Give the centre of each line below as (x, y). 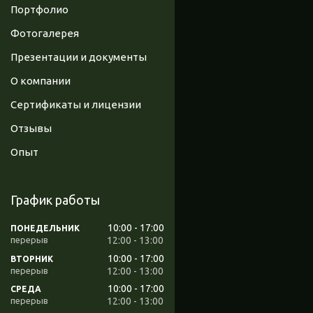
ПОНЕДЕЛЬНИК (45, 228)
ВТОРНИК (32, 259)
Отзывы (31, 129)
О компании (41, 81)
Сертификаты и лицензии (76, 105)
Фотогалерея (45, 34)
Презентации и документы (79, 57)
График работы (55, 200)
